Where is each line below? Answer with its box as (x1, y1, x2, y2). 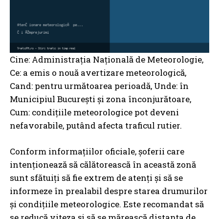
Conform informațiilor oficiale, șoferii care (10, 145, 184, 157)
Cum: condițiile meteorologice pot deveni (10, 106, 179, 118)
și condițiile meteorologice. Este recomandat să (10, 198, 204, 210)
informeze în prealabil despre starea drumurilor (10, 185, 208, 197)
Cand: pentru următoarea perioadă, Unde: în (10, 80, 189, 91)
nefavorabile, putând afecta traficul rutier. (10, 119, 182, 131)
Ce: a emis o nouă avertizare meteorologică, (10, 66, 186, 78)
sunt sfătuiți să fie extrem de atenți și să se (10, 172, 183, 183)
